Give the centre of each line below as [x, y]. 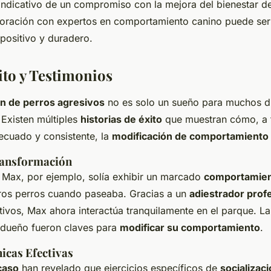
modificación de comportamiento [190, 136]
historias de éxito [121, 119]
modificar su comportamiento [190, 227]
